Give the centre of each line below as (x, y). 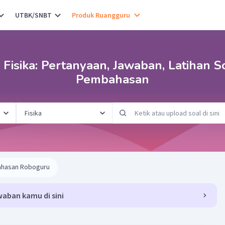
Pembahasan (113, 79)
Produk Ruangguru (101, 15)
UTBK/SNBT (33, 15)
